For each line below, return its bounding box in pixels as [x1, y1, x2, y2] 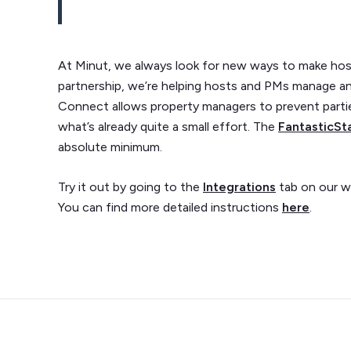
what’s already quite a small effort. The [58, 119, 278, 134]
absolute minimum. [58, 139, 162, 154]
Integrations [203, 179, 276, 194]
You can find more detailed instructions [58, 200, 282, 215]
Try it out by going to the [58, 179, 203, 194]
